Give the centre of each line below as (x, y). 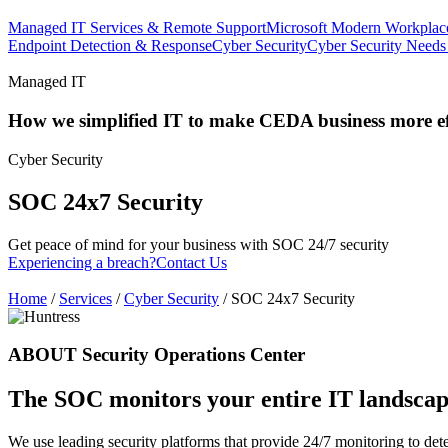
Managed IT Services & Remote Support (137, 28)
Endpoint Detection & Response (110, 46)
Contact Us (191, 262)
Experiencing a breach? (82, 262)
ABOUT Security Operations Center (156, 355)
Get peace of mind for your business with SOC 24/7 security (198, 244)
